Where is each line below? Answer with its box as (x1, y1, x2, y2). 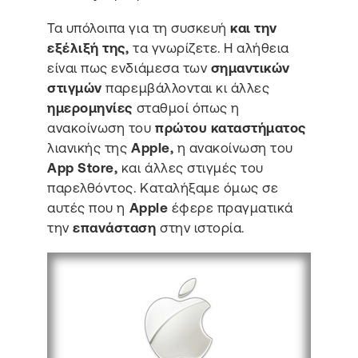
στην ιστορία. (160, 219, 245, 236)
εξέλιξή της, (47, 39, 129, 56)
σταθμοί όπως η (136, 99, 240, 116)
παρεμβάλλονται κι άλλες (101, 79, 270, 96)
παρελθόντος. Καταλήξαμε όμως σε (47, 179, 279, 196)
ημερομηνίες (47, 99, 137, 116)
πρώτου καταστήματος (155, 119, 306, 136)
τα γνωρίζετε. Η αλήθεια (129, 39, 289, 56)
